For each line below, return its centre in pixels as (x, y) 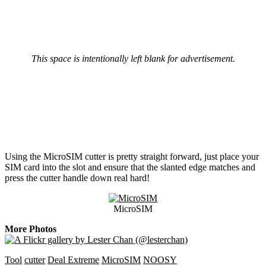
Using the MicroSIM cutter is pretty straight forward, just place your (132, 157)
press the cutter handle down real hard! (77, 178)
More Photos (31, 229)
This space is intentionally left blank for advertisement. (133, 59)
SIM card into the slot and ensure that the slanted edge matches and (130, 167)
